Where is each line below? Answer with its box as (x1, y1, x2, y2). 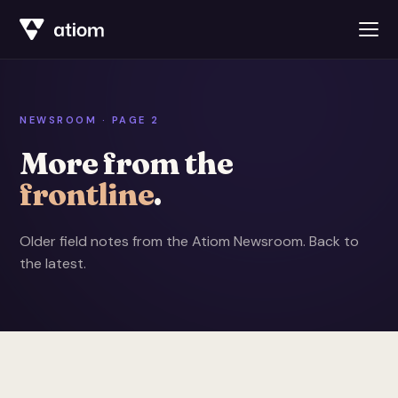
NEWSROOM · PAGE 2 (20, 114, 160, 126)
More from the (20, 145, 234, 182)
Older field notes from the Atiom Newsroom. (20, 232, 310, 251)
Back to (309, 232, 360, 251)
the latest (20, 254, 84, 273)
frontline (20, 176, 155, 213)
